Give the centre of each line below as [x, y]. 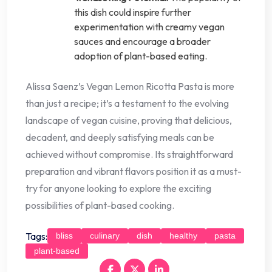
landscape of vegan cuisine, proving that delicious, [129, 121]
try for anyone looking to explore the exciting [118, 189]
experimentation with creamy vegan [149, 27]
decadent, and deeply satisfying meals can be [120, 138]
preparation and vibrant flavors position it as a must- [134, 172]
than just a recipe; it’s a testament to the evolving [127, 104]
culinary [105, 236]
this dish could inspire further [133, 12]
